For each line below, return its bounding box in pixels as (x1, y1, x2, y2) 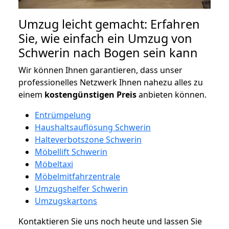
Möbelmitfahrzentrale (35, 170, 120, 182)
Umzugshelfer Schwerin (35, 182, 128, 194)
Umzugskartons (35, 195, 97, 207)
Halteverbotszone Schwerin (35, 133, 142, 145)
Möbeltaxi (35, 158, 73, 170)
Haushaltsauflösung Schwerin (35, 121, 151, 133)
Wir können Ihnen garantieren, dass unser (18, 64, 182, 76)
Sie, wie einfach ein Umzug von (18, 30, 192, 47)
